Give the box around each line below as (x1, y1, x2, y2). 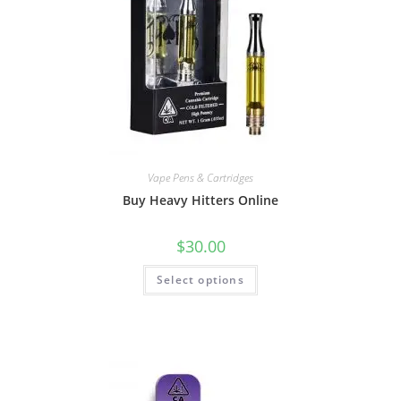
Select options (157, 272, 244, 288)
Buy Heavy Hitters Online (123, 192, 278, 209)
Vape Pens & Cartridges (148, 170, 253, 186)
